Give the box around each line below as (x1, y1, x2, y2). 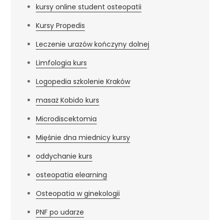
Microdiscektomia (36, 113, 97, 124)
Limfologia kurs (36, 57, 87, 68)
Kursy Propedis (36, 20, 85, 30)
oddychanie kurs (36, 151, 93, 161)
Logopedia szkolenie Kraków (36, 76, 131, 86)
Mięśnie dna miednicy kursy (36, 132, 131, 142)
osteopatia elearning (36, 169, 108, 180)
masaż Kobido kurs (36, 95, 100, 105)
